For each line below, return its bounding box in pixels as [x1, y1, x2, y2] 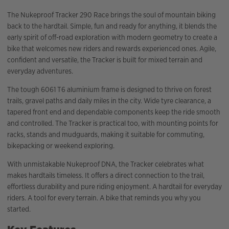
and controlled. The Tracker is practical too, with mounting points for [7, 119, 218, 128]
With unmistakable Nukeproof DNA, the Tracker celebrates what [7, 159, 204, 169]
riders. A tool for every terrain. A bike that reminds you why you [7, 193, 201, 203]
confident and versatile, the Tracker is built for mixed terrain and [7, 55, 202, 65]
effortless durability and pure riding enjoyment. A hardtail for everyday [7, 182, 222, 192]
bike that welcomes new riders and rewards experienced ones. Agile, [7, 44, 216, 54]
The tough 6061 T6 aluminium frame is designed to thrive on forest [7, 85, 212, 95]
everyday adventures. [7, 66, 73, 76]
